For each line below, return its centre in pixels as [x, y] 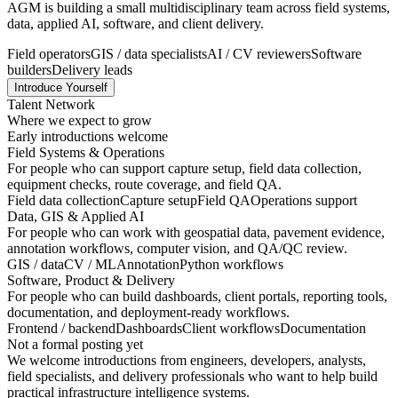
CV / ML [90, 265]
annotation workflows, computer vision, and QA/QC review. [177, 249]
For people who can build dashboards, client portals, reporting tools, [197, 297]
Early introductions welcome [88, 137]
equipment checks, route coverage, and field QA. [144, 185]
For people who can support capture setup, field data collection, [184, 169]
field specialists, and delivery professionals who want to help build [192, 377]
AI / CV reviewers [259, 54]
